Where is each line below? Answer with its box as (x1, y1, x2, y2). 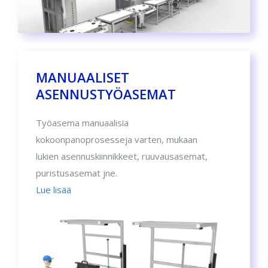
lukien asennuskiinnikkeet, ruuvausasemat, (36, 150, 208, 163)
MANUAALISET (36, 68, 129, 87)
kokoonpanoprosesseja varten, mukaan (36, 133, 197, 146)
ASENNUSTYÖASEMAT (36, 85, 176, 103)
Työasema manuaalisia (36, 117, 129, 129)
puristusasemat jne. (36, 167, 117, 179)
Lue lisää (36, 184, 71, 196)
